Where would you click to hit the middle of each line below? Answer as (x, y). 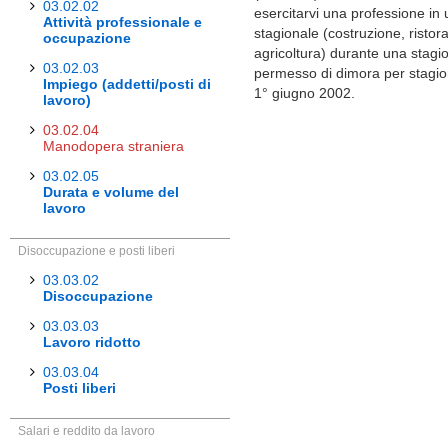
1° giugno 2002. (304, 93)
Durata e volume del (111, 192)
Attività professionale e (122, 22)
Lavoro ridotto (92, 342)
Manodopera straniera (113, 146)
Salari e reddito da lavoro (86, 431)
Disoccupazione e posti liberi (96, 251)
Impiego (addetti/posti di (127, 84)
